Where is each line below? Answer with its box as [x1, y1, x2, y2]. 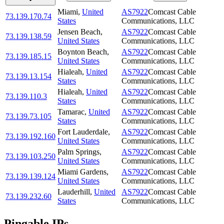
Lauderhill [57, 187, 90, 196]
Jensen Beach [57, 27, 100, 36]
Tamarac [57, 107, 84, 116]
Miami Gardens [57, 167, 106, 176]
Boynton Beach [57, 47, 107, 56]
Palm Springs [57, 147, 99, 156]
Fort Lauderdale [57, 127, 108, 136]
